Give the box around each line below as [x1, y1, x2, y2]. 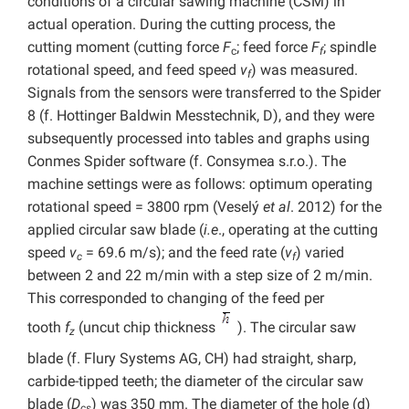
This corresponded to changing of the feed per [27, 289, 324, 308]
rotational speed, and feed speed [27, 61, 240, 79]
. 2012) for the [290, 198, 382, 216]
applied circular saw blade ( [27, 221, 204, 239]
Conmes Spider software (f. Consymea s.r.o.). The [27, 152, 346, 171]
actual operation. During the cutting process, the [27, 16, 335, 34]
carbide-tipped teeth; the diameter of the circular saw [27, 372, 363, 391]
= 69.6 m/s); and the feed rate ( [82, 244, 285, 262]
